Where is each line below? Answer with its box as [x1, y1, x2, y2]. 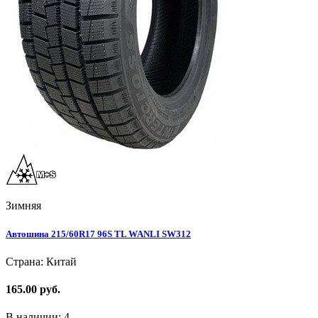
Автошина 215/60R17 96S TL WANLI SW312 [6, 228, 191, 239]
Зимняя [6, 199, 41, 212]
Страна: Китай [6, 255, 77, 268]
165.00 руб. [6, 283, 60, 296]
